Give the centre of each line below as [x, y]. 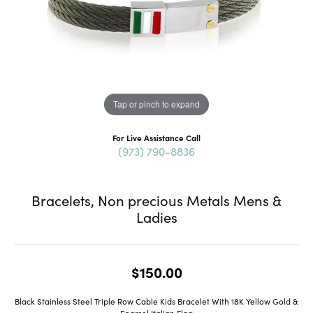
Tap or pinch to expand [156, 104]
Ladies [156, 216]
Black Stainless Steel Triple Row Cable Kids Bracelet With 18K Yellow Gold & [156, 301]
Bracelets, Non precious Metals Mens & [156, 199]
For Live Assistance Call [156, 137]
